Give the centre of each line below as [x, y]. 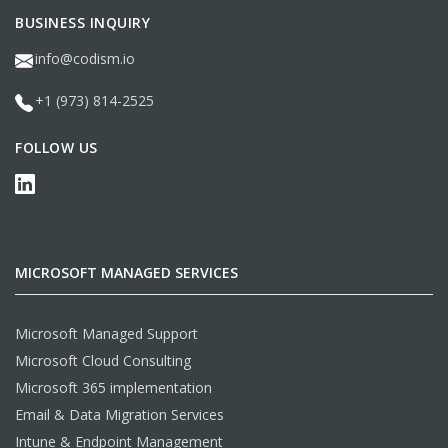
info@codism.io [85, 58]
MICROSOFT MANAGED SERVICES [126, 273]
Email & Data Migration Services [119, 415]
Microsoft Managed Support [106, 334]
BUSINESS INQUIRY [82, 22]
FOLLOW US [56, 147]
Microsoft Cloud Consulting [103, 361]
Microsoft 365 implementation [113, 388]
